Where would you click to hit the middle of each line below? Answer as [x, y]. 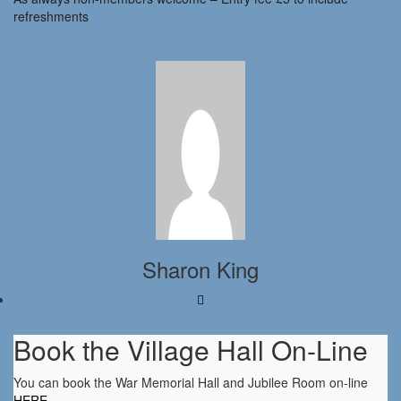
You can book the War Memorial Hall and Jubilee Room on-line [191, 383]
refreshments [51, 17]
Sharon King [200, 269]
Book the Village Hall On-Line [191, 350]
